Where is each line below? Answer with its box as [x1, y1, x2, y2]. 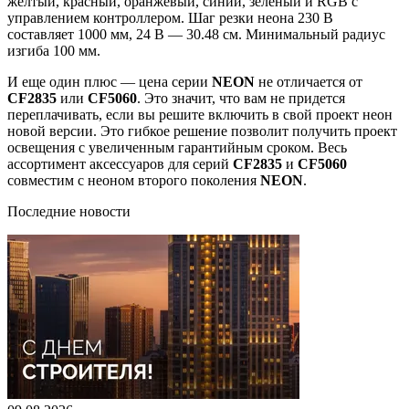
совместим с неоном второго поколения [7, 172, 260, 188]
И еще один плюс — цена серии [7, 73, 212, 89]
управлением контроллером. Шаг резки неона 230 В [7, 9, 333, 26]
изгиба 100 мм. [7, 42, 100, 58]
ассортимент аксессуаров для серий [7, 155, 233, 172]
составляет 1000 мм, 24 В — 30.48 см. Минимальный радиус [7, 26, 385, 42]
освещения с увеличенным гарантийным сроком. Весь [7, 139, 347, 155]
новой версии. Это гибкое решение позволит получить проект [7, 122, 397, 139]
